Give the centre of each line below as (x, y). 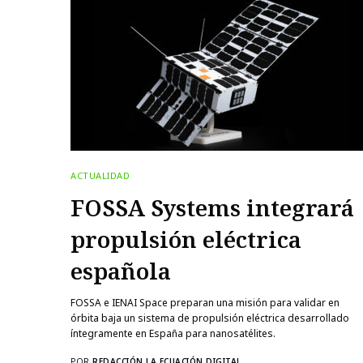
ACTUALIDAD (100, 175)
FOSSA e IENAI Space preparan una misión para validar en (205, 302)
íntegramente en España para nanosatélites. (173, 333)
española (121, 270)
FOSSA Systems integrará (212, 207)
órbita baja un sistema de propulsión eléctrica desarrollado (210, 318)
